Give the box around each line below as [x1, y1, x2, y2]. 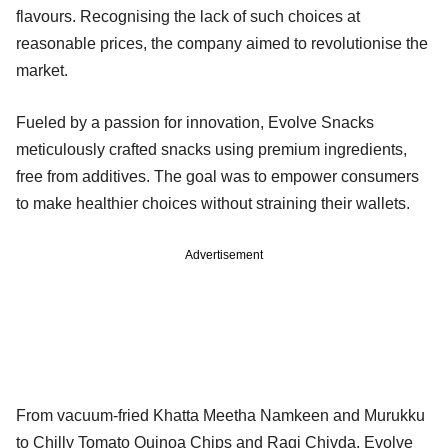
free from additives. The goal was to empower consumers [16, 167, 419, 185]
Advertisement [185, 247, 263, 262]
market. [16, 61, 68, 79]
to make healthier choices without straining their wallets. [16, 194, 410, 212]
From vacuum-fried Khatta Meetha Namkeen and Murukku [16, 406, 425, 424]
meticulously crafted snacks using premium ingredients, [16, 140, 407, 158]
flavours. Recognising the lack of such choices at [16, 7, 360, 25]
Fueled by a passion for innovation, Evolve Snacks [16, 113, 374, 131]
